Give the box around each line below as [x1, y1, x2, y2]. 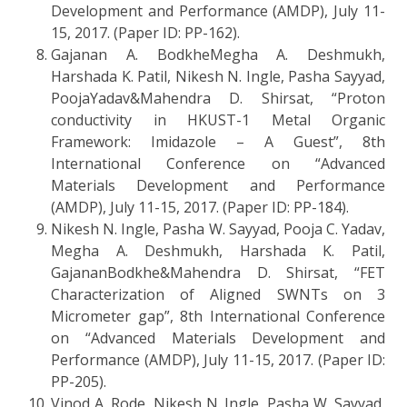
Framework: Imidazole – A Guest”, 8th [51, 131, 385, 152]
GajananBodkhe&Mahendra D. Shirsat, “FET [51, 262, 385, 283]
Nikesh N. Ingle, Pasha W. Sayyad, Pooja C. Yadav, [51, 218, 385, 239]
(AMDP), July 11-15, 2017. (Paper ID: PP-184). [51, 196, 349, 217]
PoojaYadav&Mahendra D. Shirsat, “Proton [51, 87, 385, 108]
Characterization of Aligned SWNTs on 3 [51, 283, 385, 304]
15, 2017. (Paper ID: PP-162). [51, 22, 240, 43]
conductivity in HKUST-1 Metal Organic [51, 109, 385, 130]
